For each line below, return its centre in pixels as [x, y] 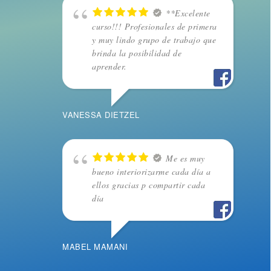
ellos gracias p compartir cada [149, 185]
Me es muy [185, 158]
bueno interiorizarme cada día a [152, 172]
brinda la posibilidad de [137, 53]
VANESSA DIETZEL [101, 115]
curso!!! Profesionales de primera [155, 27]
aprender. [109, 67]
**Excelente [188, 13]
